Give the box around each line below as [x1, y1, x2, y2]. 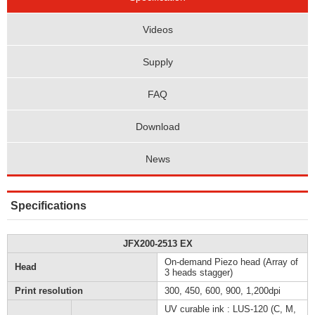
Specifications [11, 200, 86, 212]
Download [135, 120, 180, 132]
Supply [142, 56, 173, 67]
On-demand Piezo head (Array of [165, 257, 298, 268]
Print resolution [15, 285, 83, 297]
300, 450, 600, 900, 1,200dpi [165, 285, 281, 297]
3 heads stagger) [165, 267, 233, 278]
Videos [142, 23, 173, 35]
